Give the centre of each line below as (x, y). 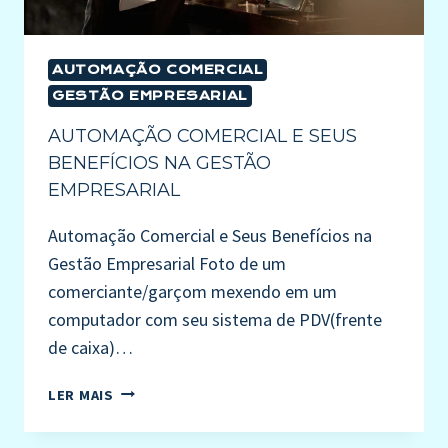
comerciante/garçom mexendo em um (192, 291)
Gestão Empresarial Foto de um (167, 263)
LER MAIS (81, 394)
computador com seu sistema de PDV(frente (215, 319)
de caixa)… (90, 347)
